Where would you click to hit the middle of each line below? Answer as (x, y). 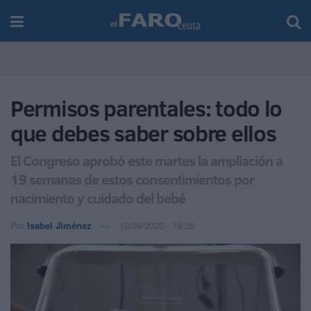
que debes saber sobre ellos (143, 133)
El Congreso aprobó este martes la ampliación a (146, 160)
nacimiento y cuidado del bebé (98, 197)
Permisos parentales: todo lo (146, 108)
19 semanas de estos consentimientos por (132, 179)
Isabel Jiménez (59, 225)
